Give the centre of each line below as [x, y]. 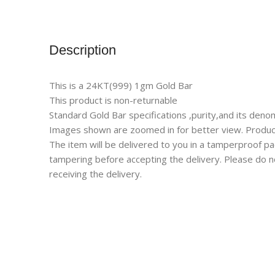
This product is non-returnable [113, 100]
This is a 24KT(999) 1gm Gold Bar [121, 86]
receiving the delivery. [95, 174]
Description [83, 50]
